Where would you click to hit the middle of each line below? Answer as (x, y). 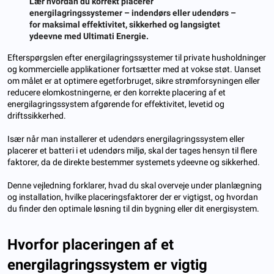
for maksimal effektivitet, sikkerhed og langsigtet (125, 24)
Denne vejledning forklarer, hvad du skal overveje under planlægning (135, 185)
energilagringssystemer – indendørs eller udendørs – (133, 13)
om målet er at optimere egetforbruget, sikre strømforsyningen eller (134, 80)
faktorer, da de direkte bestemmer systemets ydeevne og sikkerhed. (134, 162)
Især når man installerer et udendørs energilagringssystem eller (126, 139)
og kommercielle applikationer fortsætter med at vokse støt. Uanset (134, 69)
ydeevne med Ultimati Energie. (89, 36)
